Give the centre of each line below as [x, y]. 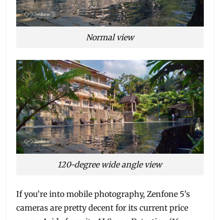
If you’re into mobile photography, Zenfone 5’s [103, 194]
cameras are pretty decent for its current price [102, 207]
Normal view [110, 38]
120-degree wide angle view [110, 164]
